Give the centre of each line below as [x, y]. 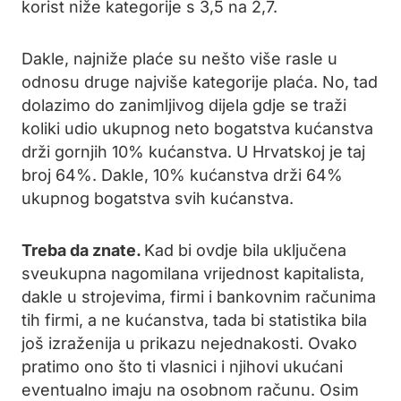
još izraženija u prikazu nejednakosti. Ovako [189, 343]
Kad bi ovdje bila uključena [245, 250]
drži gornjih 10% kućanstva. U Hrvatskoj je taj [193, 152]
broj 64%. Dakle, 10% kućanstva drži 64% [182, 175]
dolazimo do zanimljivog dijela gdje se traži [184, 105]
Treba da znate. [83, 250]
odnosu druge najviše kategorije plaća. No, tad [200, 82]
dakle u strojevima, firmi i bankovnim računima [199, 297]
